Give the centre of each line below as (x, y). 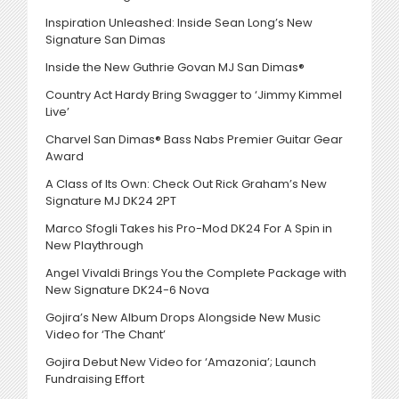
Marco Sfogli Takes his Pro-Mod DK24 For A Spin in (189, 229)
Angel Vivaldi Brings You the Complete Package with (196, 273)
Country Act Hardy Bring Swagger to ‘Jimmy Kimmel (194, 95)
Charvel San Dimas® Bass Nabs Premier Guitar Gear (194, 140)
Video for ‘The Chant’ (106, 335)
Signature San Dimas (106, 40)
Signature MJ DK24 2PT (111, 201)
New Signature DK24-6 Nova (127, 290)
